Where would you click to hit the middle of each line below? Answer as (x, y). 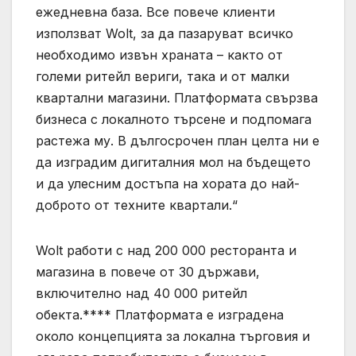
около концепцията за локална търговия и (173, 337)
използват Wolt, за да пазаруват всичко (164, 34)
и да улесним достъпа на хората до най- (168, 184)
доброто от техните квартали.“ (137, 205)
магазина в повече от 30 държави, (148, 272)
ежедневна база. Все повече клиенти (155, 12)
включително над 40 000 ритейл (141, 294)
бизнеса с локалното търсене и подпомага (174, 120)
